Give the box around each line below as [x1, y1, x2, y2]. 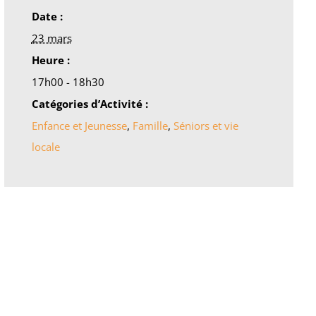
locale [31, 139, 60, 154]
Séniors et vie [173, 118, 238, 133]
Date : [31, 8, 63, 23]
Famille [132, 118, 168, 133]
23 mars [31, 30, 72, 45]
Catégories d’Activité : [31, 96, 148, 111]
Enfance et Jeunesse [31, 118, 127, 133]
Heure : [31, 52, 70, 67]
